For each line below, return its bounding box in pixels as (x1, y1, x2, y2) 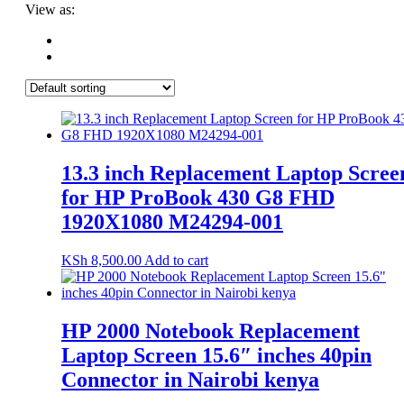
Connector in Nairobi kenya (61, 367, 319, 391)
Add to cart (144, 252, 208, 268)
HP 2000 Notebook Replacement (61, 318, 360, 343)
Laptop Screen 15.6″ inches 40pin (61, 343, 372, 367)
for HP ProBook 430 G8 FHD (61, 185, 335, 209)
